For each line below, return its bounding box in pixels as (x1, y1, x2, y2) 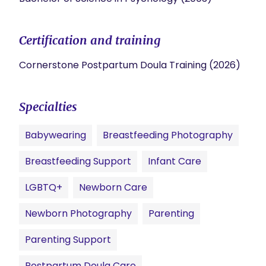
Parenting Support (25, 233, 111, 246)
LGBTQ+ (25, 180, 62, 194)
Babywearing (25, 128, 86, 142)
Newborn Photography (25, 207, 132, 220)
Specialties (19, 99, 77, 114)
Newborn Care (79, 180, 147, 194)
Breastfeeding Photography (103, 128, 233, 142)
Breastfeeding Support (25, 154, 131, 168)
